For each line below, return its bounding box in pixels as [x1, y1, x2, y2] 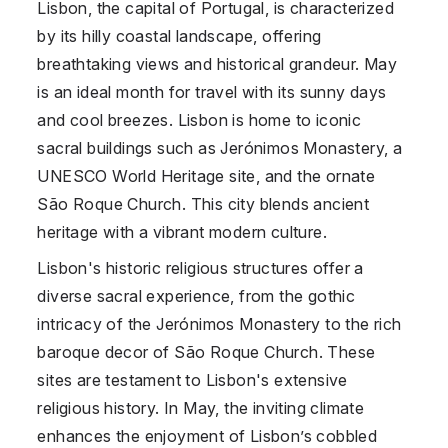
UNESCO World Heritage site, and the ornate [37, 165, 376, 186]
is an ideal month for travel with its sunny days [37, 81, 387, 102]
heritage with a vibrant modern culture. [37, 221, 327, 242]
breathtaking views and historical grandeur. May [37, 53, 398, 74]
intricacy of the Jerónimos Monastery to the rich [37, 313, 402, 334]
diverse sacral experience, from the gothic [37, 285, 356, 306]
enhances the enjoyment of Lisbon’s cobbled [37, 425, 378, 446]
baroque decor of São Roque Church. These [37, 341, 376, 362]
